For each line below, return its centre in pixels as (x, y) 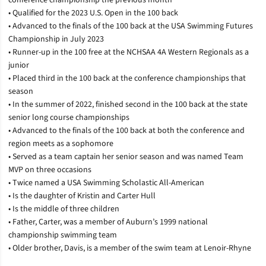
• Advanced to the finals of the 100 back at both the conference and (126, 130)
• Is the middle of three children (64, 209)
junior (19, 65)
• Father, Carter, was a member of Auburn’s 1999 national (108, 222)
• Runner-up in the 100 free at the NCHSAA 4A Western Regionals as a (129, 52)
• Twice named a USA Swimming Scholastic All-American (106, 183)
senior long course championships (69, 117)
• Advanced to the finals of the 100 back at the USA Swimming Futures (131, 26)
